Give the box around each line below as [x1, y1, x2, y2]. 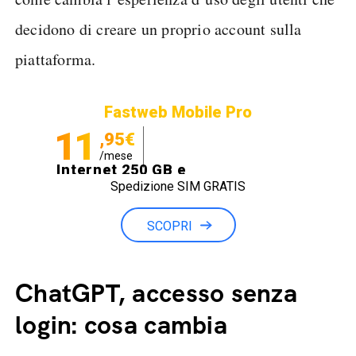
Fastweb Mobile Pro [104, 103, 252, 122]
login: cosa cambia [15, 308, 227, 342]
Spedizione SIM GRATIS [110, 179, 246, 194]
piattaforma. [15, 48, 96, 70]
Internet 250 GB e [56, 161, 186, 178]
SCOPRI [146, 219, 192, 234]
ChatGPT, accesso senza [15, 277, 297, 310]
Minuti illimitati [56, 181, 172, 199]
